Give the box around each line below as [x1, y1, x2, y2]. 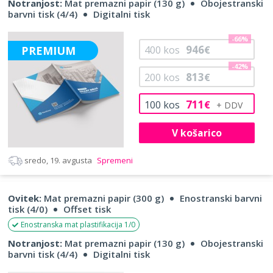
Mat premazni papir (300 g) [41, 191, 164, 204]
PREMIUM [21, 43, 76, 58]
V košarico [171, 126, 222, 140]
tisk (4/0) [8, 202, 48, 215]
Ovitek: [8, 191, 41, 204]
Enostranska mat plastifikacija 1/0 [21, 219, 135, 230]
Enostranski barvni [180, 191, 262, 204]
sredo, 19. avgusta [24, 154, 92, 166]
